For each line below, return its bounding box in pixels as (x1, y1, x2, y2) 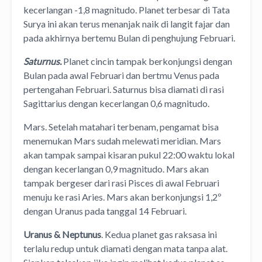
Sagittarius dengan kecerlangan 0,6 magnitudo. (23, 98, 209, 109)
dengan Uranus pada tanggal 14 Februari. (23, 205, 187, 217)
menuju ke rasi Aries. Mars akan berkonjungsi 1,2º (23, 191, 222, 203)
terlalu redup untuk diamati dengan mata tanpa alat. (23, 243, 227, 254)
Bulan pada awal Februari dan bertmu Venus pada (23, 70, 219, 81)
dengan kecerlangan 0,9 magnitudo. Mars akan (23, 163, 209, 175)
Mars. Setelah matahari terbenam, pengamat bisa (23, 121, 219, 133)
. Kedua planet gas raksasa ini (101, 229, 217, 240)
